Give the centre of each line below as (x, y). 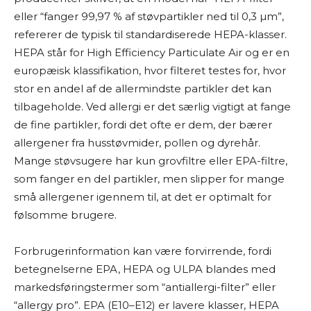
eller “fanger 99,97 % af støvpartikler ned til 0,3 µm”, (149, 16)
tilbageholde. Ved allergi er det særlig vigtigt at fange (152, 107)
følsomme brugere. (65, 215)
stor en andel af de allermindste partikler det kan (143, 89)
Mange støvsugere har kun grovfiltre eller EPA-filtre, (151, 161)
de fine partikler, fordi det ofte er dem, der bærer (143, 125)
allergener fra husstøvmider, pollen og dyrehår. (137, 143)
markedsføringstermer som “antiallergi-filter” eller (145, 287)
